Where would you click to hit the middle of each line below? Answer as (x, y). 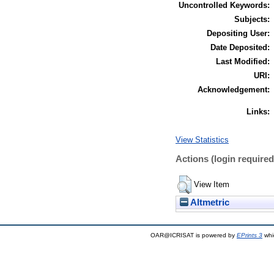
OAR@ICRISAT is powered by (194, 235)
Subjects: (252, 19)
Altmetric (209, 203)
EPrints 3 (250, 235)
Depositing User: (238, 33)
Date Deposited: (240, 47)
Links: (258, 111)
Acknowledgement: (234, 89)
